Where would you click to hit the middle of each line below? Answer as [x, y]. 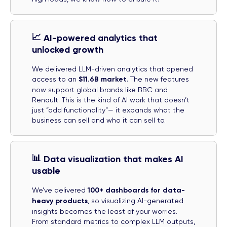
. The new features [158, 79]
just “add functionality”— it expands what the [108, 110]
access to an [55, 79]
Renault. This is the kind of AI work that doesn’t [111, 100]
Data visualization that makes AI [114, 159]
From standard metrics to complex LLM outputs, [113, 221]
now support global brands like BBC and [100, 89]
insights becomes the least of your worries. [105, 211]
